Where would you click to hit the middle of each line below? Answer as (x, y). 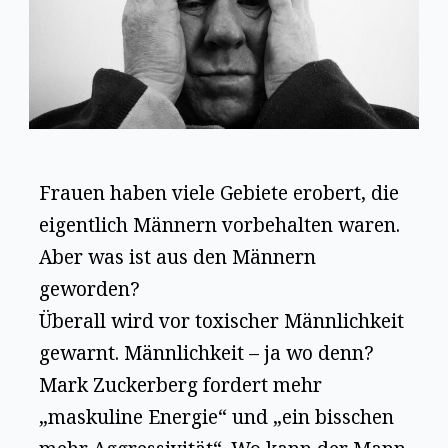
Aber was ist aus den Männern (178, 256)
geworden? (90, 288)
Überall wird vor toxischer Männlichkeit (222, 320)
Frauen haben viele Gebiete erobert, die (219, 192)
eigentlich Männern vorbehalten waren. (220, 224)
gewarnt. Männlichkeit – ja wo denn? (207, 352)
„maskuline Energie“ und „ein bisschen (217, 416)
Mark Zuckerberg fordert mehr (181, 384)
